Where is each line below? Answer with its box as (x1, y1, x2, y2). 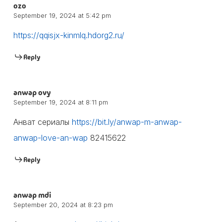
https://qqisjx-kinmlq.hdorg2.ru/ (13, 30, 124, 40)
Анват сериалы (13, 116, 72, 127)
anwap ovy (13, 87, 51, 98)
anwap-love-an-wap (13, 132, 88, 143)
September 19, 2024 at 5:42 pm (13, 11, 111, 19)
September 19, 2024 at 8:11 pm (13, 98, 108, 106)
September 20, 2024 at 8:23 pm (13, 200, 113, 209)
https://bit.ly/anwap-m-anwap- (71, 116, 182, 127)
